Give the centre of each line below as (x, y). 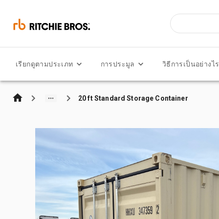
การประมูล (118, 64)
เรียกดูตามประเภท (44, 64)
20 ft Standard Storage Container (133, 98)
